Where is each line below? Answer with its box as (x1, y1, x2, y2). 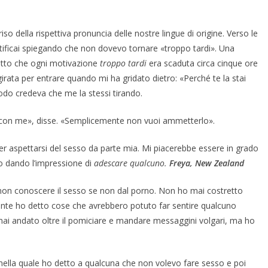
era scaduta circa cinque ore (147, 57, 258, 69)
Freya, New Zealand (169, 157, 244, 169)
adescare (94, 157, 127, 169)
